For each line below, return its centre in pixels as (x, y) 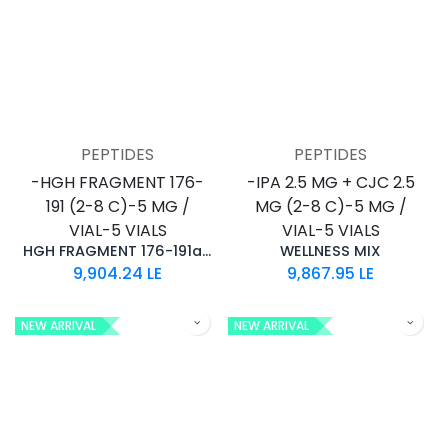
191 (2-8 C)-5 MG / (117, 206)
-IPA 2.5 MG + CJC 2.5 (330, 182)
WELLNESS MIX (330, 250)
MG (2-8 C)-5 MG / (330, 206)
